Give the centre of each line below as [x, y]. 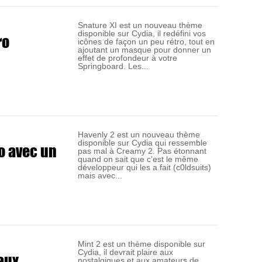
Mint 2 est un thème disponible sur [142, 244]
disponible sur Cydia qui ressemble [143, 143]
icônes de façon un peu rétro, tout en [146, 42]
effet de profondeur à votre [128, 58]
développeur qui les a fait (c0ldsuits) [145, 168]
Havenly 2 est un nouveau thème [139, 135]
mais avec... [100, 176]
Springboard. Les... [113, 66]
